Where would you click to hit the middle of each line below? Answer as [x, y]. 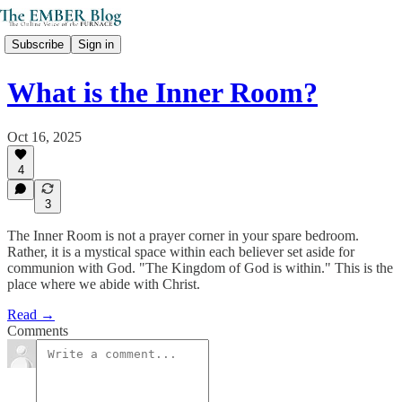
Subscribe [38, 44]
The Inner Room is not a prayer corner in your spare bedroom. [183, 236]
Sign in [96, 44]
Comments [38, 331]
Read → [31, 315]
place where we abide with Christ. [104, 284]
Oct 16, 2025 [44, 136]
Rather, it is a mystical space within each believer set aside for [181, 252]
